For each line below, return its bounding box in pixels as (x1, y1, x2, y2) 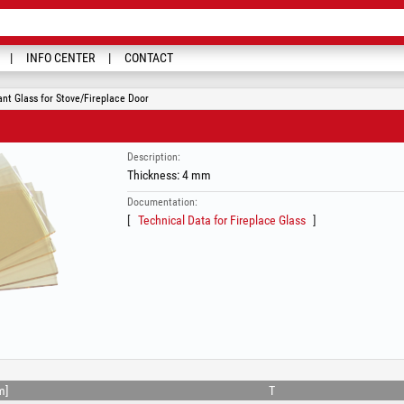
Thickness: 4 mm (126, 168, 211, 182)
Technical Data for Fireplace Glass (137, 213, 306, 227)
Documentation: (126, 196, 197, 208)
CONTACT (124, 50, 173, 65)
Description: (126, 151, 180, 163)
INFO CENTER (26, 50, 95, 65)
